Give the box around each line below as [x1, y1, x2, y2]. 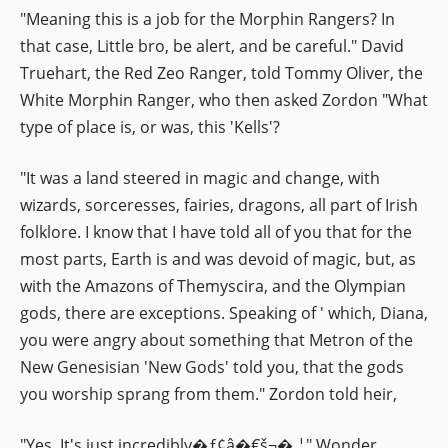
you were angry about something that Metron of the [20, 328, 413, 351]
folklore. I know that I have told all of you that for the [20, 220, 412, 243]
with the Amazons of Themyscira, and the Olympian [20, 274, 406, 297]
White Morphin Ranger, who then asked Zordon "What [20, 88, 428, 111]
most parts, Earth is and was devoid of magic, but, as [20, 247, 416, 270]
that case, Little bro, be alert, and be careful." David [20, 34, 404, 57]
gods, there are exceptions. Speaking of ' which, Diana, [20, 301, 428, 324]
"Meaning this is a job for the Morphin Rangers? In [20, 7, 395, 30]
